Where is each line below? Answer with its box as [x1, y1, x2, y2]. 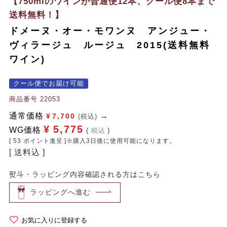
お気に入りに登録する [21, 216, 87, 224]
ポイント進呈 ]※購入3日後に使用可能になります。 [23, 137, 176, 144]
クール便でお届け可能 [13, 79, 84, 87]
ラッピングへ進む [30, 188, 91, 197]
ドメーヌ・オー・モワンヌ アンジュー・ [9, 25, 211, 36]
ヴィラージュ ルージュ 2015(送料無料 [9, 40, 210, 50]
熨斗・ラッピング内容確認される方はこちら [9, 170, 161, 178]
